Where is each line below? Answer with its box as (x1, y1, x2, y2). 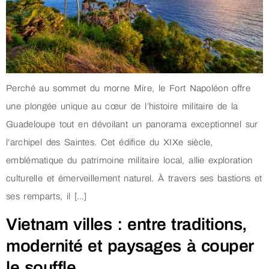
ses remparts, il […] (6, 191, 87, 201)
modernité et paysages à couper (6, 237, 253, 256)
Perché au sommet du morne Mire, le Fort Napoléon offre (6, 83, 250, 93)
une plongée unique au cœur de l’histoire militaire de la (6, 101, 238, 111)
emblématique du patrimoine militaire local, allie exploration (6, 155, 253, 165)
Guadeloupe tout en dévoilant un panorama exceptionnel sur (6, 119, 258, 129)
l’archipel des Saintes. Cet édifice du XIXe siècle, (6, 137, 213, 147)
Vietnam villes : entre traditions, (6, 215, 247, 234)
